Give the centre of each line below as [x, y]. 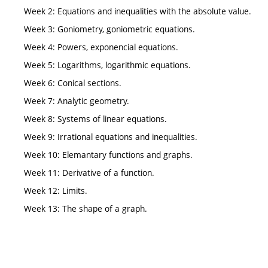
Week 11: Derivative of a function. [89, 173]
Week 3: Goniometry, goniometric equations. [109, 29]
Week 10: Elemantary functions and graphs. [108, 155]
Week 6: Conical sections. [73, 83]
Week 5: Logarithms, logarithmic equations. [107, 65]
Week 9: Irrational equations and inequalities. [111, 137]
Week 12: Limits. [56, 191]
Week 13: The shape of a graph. [86, 209]
